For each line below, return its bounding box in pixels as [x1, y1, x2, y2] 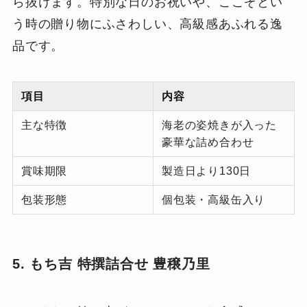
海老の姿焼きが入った [162, 119, 278, 132]
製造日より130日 [162, 164, 251, 177]
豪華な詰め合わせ [162, 136, 254, 149]
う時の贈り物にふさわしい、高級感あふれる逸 [12, 17, 283, 32]
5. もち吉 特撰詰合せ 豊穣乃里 [12, 256, 210, 272]
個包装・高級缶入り [162, 193, 266, 206]
